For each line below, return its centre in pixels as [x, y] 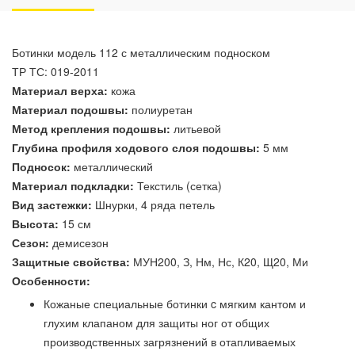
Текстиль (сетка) [178, 186]
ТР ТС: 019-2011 [55, 72]
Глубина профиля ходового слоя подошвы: [136, 148]
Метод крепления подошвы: [91, 129]
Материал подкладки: [73, 186]
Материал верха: [60, 91]
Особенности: [51, 281]
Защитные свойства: [71, 262]
